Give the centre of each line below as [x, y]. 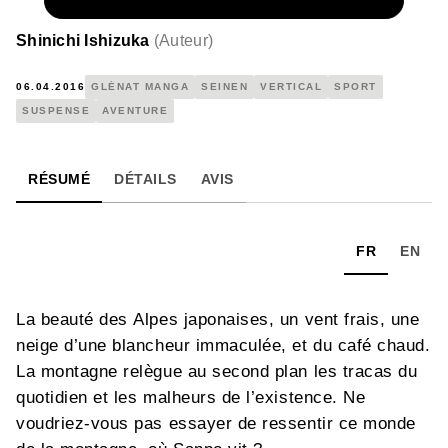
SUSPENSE [56, 110]
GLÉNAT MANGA [140, 86]
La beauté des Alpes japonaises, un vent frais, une [218, 319]
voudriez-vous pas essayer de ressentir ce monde [216, 423]
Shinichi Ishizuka [83, 40]
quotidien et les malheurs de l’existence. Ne [191, 397]
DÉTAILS [145, 178]
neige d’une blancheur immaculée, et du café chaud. [223, 345]
